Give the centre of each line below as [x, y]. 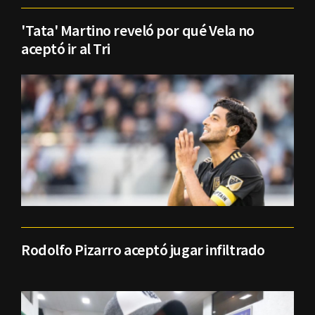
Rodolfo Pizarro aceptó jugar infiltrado [143, 250]
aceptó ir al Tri [66, 49]
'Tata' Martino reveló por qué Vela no [138, 31]
